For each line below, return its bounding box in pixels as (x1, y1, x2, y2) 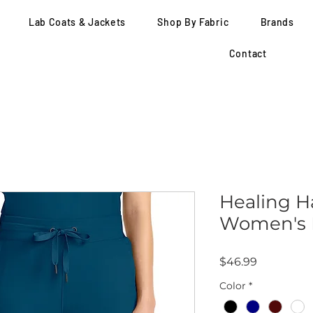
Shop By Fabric (157, 16, 229, 28)
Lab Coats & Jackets (28, 16, 126, 28)
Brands (260, 16, 294, 28)
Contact (228, 48, 267, 59)
